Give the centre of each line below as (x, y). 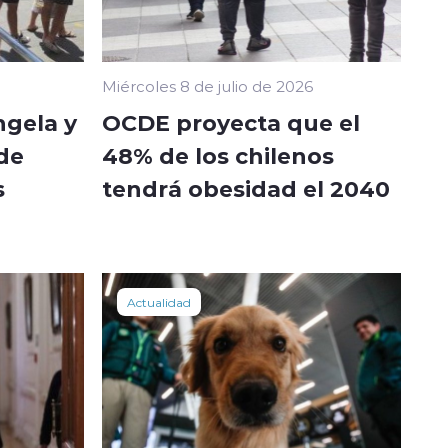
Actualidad (159, 301)
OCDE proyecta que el (231, 121)
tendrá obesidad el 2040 (246, 187)
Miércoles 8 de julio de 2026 (207, 85)
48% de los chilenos (218, 154)
